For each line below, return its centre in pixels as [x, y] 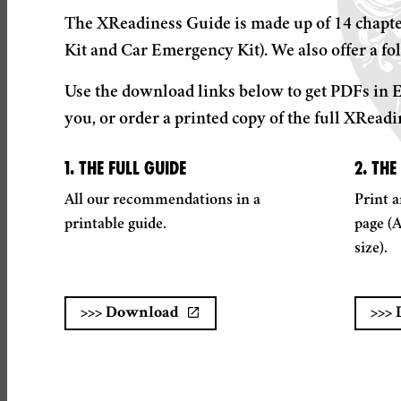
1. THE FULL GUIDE [125, 168]
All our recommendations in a [162, 200]
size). [371, 249]
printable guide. [115, 225]
